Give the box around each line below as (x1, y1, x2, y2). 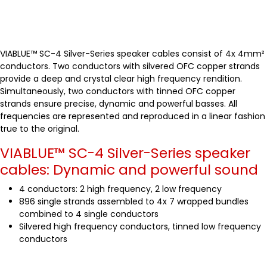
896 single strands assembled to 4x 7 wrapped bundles (19, 195, 249, 208)
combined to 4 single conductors (19, 208, 159, 221)
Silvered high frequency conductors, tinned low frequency (19, 221, 261, 233)
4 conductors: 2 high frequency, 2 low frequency (19, 183, 222, 195)
